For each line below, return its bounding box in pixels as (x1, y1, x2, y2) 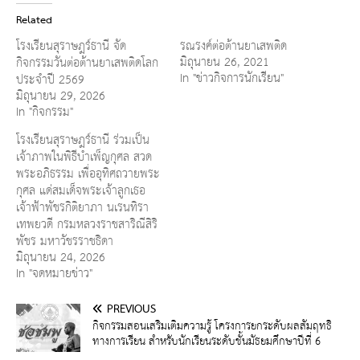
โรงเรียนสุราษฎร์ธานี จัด (16, 35, 126, 57)
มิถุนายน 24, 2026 (16, 246, 105, 268)
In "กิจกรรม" (16, 100, 73, 123)
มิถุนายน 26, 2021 (180, 51, 269, 73)
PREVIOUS (107, 298, 156, 320)
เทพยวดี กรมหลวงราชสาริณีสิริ (16, 213, 157, 235)
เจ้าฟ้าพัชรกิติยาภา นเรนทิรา (16, 196, 149, 219)
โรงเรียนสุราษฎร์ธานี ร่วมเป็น (16, 129, 149, 151)
